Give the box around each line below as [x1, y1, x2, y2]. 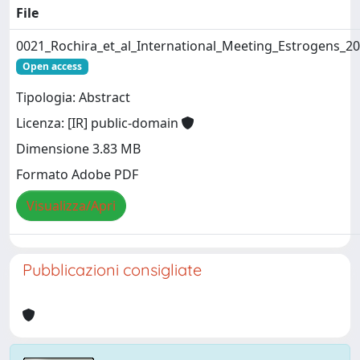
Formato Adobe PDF [16, 166, 138, 184]
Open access [22, 59, 82, 73]
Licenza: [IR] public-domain [16, 114, 182, 133]
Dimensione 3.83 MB [16, 140, 141, 158]
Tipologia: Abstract [16, 88, 130, 107]
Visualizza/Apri [27, 197, 116, 215]
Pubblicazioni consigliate [22, 260, 202, 280]
